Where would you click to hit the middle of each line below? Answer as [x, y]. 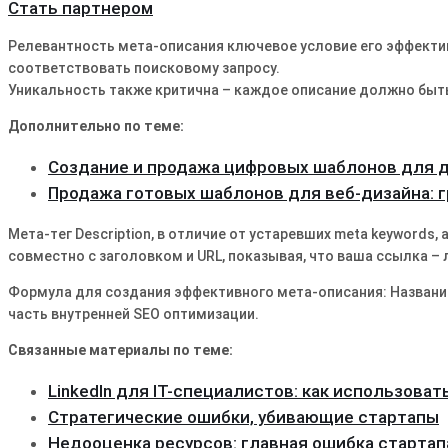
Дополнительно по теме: [96, 126]
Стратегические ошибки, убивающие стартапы [243, 417]
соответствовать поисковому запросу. [144, 68]
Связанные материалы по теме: [120, 350]
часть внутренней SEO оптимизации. [133, 314]
